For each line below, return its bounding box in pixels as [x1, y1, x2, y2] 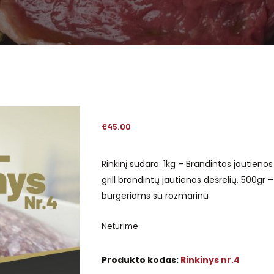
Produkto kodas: [101, 254, 180, 266]
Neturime [101, 220, 138, 232]
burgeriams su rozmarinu [101, 190, 209, 202]
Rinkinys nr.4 [180, 254, 240, 266]
